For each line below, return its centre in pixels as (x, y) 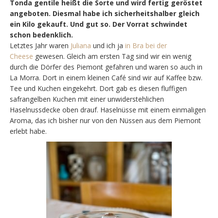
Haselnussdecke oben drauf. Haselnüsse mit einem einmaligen (108, 109)
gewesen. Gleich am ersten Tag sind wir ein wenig (112, 56)
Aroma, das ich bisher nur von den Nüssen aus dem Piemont (105, 120)
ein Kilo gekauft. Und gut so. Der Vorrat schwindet (99, 24)
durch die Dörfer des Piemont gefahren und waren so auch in (106, 67)
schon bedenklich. (41, 35)
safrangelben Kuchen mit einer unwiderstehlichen (87, 99)
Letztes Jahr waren (40, 45)
